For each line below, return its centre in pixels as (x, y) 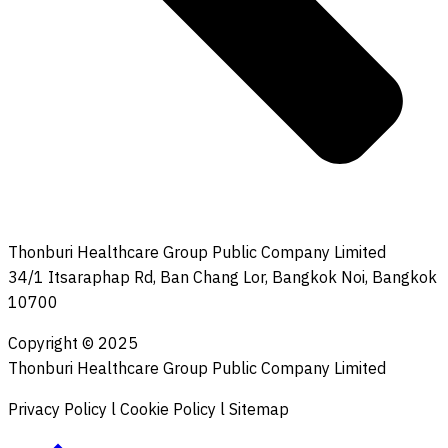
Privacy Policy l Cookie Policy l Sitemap (148, 410)
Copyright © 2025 (73, 344)
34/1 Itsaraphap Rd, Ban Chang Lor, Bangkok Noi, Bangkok (222, 278)
